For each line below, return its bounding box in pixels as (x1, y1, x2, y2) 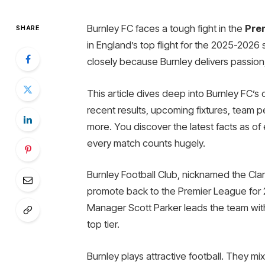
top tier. (86, 218, 119, 231)
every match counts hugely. (86, 137, 205, 149)
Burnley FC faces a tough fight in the (86, 22, 245, 34)
